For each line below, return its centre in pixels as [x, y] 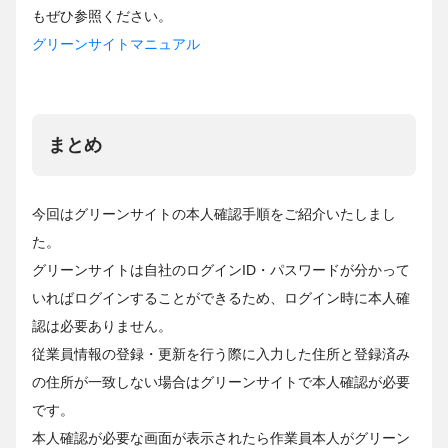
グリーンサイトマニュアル [116, 44]
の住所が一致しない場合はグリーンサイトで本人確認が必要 [221, 382]
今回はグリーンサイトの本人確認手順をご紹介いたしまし [214, 214]
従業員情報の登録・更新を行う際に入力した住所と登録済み [221, 354]
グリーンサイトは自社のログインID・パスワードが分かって [221, 270]
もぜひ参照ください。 [102, 16]
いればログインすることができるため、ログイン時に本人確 [221, 298]
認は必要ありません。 [102, 326]
